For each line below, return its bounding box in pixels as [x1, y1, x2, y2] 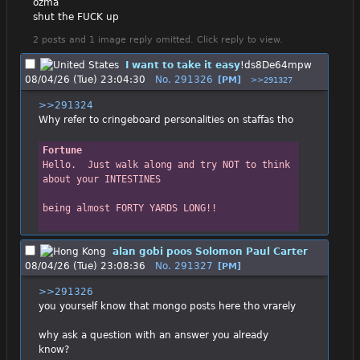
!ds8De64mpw [240, 59, 312, 72]
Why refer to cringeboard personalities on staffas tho [38, 114, 293, 126]
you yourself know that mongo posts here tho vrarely [38, 300, 296, 312]
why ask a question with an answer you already [38, 329, 268, 341]
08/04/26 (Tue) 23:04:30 [25, 74, 145, 86]
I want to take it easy [125, 59, 240, 72]
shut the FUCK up [33, 11, 119, 23]
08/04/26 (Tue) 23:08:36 [25, 260, 145, 272]
